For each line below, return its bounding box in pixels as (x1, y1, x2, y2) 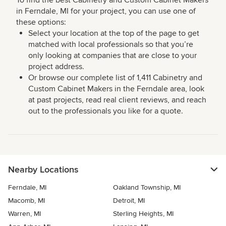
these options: (16, 17, 66, 28)
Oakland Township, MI (113, 183, 181, 192)
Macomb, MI (8, 196, 45, 205)
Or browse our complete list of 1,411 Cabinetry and (28, 73, 202, 83)
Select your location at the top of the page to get (28, 28, 199, 39)
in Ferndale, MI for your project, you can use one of (16, 6, 196, 17)
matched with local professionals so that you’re (28, 39, 193, 50)
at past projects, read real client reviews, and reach (28, 95, 206, 105)
